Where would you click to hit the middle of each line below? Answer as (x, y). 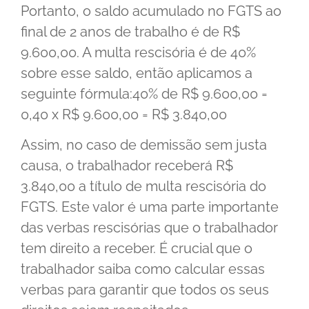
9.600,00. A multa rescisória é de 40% (138, 52)
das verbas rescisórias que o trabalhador (149, 228)
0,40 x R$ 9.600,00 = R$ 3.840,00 (124, 114)
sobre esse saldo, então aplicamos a (137, 73)
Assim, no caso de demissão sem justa (144, 145)
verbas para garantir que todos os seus (145, 290)
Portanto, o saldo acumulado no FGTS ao (151, 11)
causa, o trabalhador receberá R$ (127, 166)
